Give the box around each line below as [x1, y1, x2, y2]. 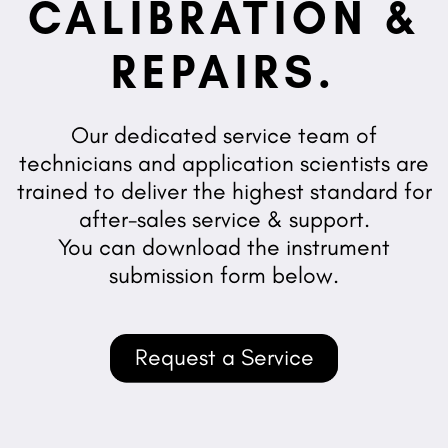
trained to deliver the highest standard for [16, 177, 432, 206]
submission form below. [109, 261, 339, 290]
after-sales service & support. [78, 205, 370, 234]
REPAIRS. [111, 44, 337, 99]
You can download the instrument [58, 233, 390, 262]
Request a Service [134, 343, 314, 372]
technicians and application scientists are [19, 149, 429, 178]
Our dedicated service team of [71, 121, 377, 150]
